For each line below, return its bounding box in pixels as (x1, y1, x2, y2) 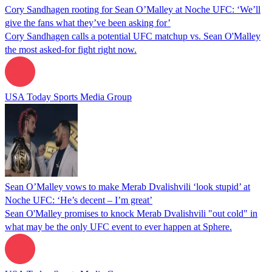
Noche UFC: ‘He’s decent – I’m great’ (5, 194, 152, 205)
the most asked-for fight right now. (5, 44, 137, 55)
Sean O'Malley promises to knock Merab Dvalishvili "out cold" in (5, 208, 257, 219)
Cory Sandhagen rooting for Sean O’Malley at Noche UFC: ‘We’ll (5, 4, 260, 15)
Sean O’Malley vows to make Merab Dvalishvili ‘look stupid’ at (5, 181, 250, 192)
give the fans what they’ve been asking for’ (5, 17, 171, 28)
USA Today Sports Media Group (5, 91, 132, 102)
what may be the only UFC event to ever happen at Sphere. (5, 221, 232, 232)
